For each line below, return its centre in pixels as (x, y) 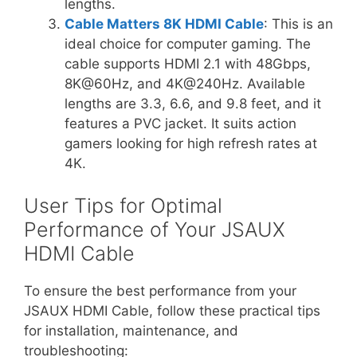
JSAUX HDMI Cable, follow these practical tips (172, 311)
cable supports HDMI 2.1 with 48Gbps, (188, 63)
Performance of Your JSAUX (155, 229)
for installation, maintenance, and (131, 331)
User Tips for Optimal (123, 206)
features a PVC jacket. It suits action (180, 123)
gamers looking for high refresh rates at (191, 143)
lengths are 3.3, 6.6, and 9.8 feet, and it (193, 103)
